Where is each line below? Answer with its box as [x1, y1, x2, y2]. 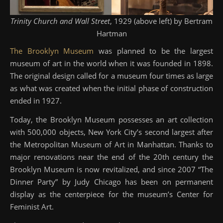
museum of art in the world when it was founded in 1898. [10, 58, 213, 68]
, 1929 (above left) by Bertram [110, 15, 213, 26]
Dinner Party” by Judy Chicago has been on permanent [10, 176, 213, 187]
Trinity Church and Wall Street [10, 15, 110, 26]
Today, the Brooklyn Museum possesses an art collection [10, 114, 213, 124]
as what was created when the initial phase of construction [10, 83, 213, 93]
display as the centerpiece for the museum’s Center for [10, 189, 213, 199]
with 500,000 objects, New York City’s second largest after [10, 126, 213, 137]
